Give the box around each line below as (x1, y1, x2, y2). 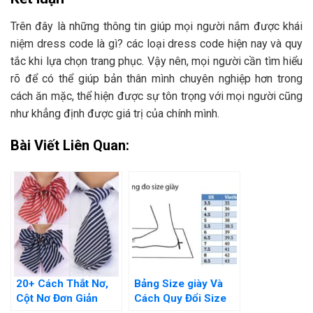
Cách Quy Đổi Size (134, 292, 226, 305)
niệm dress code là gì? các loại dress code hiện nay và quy (10, 37, 303, 51)
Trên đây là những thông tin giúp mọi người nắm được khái (10, 20, 303, 34)
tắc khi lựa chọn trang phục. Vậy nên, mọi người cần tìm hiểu (10, 54, 303, 68)
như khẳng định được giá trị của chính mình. (10, 107, 219, 121)
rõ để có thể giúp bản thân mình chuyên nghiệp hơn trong (10, 72, 303, 86)
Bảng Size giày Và (134, 277, 223, 291)
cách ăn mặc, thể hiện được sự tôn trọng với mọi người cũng (10, 89, 303, 103)
